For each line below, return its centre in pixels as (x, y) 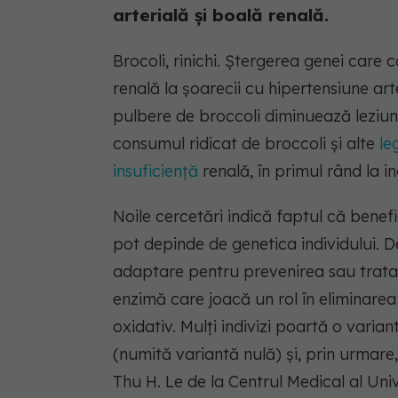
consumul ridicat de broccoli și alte (244, 143)
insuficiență (155, 171)
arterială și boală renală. (221, 15)
